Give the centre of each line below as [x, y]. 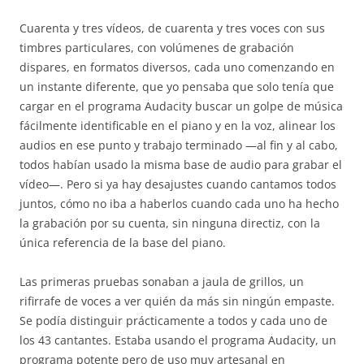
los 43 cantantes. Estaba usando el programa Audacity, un [178, 340]
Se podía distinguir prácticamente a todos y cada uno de [173, 321]
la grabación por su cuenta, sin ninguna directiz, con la [170, 223]
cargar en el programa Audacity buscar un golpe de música [181, 106]
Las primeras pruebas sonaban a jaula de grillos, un [162, 282]
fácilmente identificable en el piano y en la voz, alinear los [178, 126]
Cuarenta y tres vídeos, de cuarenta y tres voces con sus [172, 28]
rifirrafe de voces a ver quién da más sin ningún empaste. [177, 301]
